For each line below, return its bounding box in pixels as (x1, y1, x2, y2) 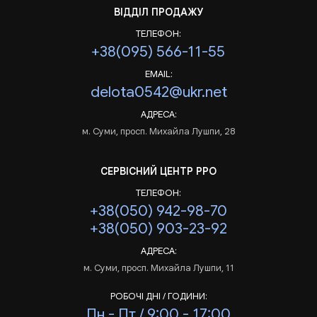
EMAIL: (144, 68, 173, 81)
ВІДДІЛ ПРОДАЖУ (114, 6, 203, 19)
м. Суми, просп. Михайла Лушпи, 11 (83, 262, 234, 275)
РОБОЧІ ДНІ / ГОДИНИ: (110, 290, 207, 303)
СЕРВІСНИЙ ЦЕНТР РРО (100, 165, 217, 178)
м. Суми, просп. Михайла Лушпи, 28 (81, 125, 236, 138)
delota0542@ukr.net (90, 82, 227, 102)
